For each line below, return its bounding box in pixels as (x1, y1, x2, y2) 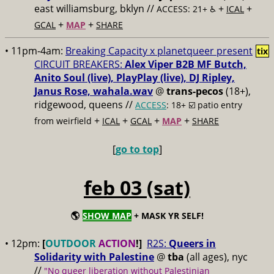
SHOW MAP (82, 210, 131, 221)
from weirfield (34, 115, 92, 127)
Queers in (169, 237, 216, 250)
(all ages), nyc (187, 250, 248, 264)
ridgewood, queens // (34, 98, 135, 111)
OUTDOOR (45, 237, 96, 250)
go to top (115, 143, 159, 156)
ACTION (98, 237, 136, 250)
